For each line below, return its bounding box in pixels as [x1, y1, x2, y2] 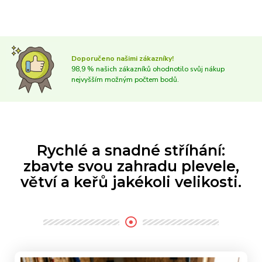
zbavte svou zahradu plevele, [23, 157, 239, 175]
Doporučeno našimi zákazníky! [71, 54, 174, 63]
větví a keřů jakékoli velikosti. [20, 173, 242, 191]
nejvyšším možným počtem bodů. [71, 75, 179, 84]
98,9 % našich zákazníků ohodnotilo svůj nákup [71, 64, 225, 74]
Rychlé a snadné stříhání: [37, 142, 225, 159]
